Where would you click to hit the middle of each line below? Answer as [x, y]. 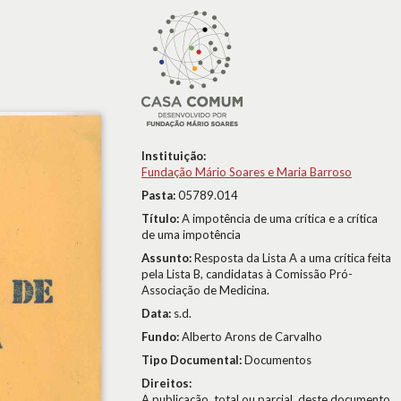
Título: [162, 218]
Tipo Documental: [193, 360]
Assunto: [168, 258]
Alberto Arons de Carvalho [252, 337]
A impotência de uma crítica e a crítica [280, 218]
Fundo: [162, 337]
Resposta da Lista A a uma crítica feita [293, 258]
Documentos [278, 360]
